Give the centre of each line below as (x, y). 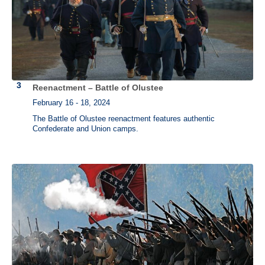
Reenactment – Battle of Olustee (98, 88)
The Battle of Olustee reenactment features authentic (124, 119)
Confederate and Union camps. (85, 129)
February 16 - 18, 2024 (71, 103)
